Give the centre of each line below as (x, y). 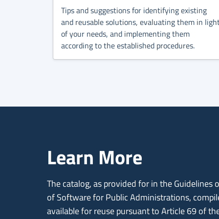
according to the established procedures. (128, 46)
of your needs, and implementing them (125, 34)
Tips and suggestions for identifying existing (134, 11)
